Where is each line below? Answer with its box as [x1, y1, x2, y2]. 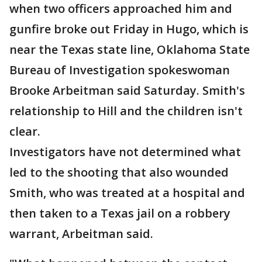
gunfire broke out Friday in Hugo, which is [9, 21, 249, 37]
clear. [9, 123, 40, 140]
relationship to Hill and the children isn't [9, 103, 243, 119]
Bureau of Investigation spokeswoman [9, 62, 230, 78]
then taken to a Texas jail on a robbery [9, 205, 230, 222]
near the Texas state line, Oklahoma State [9, 42, 250, 58]
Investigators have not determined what [9, 144, 241, 160]
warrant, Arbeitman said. [9, 226, 153, 242]
